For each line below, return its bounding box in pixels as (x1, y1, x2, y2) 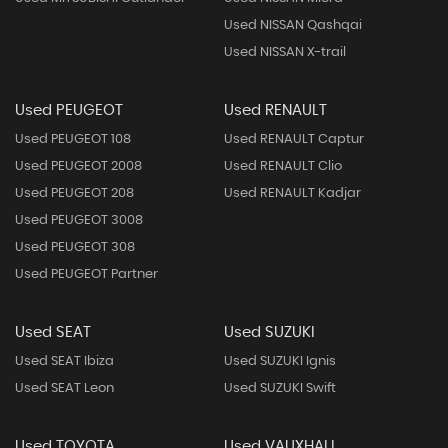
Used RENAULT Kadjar (223, 186, 361, 200)
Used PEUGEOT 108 (15, 132, 131, 146)
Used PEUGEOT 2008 (15, 159, 142, 173)
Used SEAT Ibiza (15, 354, 114, 368)
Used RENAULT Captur (223, 132, 364, 146)
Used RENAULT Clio (223, 159, 342, 173)
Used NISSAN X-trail (223, 45, 346, 59)
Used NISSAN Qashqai (223, 18, 362, 32)
